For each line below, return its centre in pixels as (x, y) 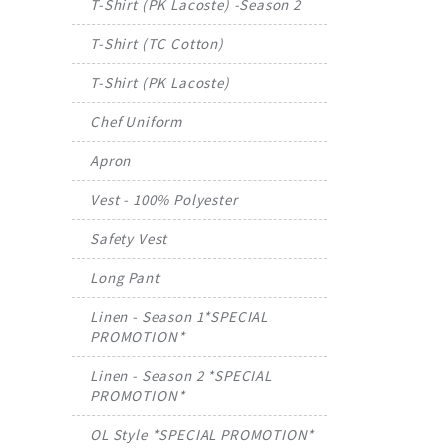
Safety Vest (129, 238)
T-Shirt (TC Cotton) (157, 43)
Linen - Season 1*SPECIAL (179, 316)
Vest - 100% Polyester (164, 199)
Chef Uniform (136, 121)
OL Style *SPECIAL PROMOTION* (202, 434)
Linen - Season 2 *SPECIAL (181, 375)
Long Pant (125, 277)
